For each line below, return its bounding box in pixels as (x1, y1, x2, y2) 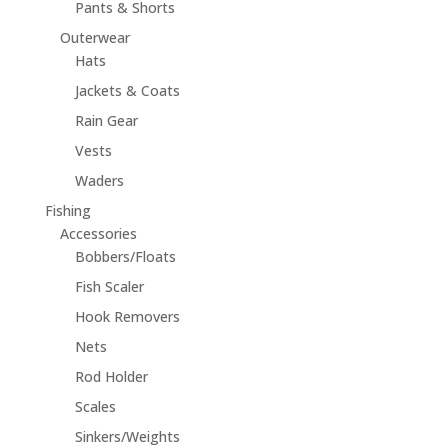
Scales (74, 397, 116, 417)
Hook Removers (74, 307, 180, 327)
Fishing (44, 201, 91, 221)
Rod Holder (74, 367, 148, 387)
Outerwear (59, 28, 130, 48)
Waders (74, 171, 124, 191)
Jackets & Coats (74, 81, 180, 101)
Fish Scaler (74, 277, 144, 297)
